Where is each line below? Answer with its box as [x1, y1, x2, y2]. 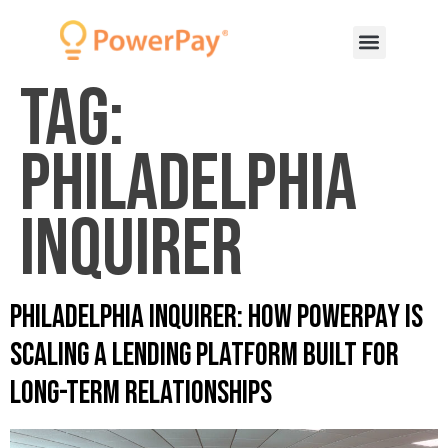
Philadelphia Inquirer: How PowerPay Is [10, 297, 423, 337]
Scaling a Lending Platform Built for [10, 335, 399, 375]
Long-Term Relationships [10, 373, 272, 413]
